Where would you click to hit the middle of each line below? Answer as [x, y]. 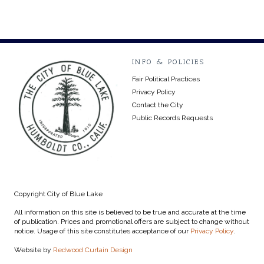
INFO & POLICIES [168, 62]
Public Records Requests [172, 118]
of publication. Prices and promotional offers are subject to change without [132, 222]
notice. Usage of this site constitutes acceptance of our [102, 231]
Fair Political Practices [166, 79]
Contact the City [158, 105]
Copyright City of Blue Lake [58, 194]
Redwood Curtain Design [93, 250]
